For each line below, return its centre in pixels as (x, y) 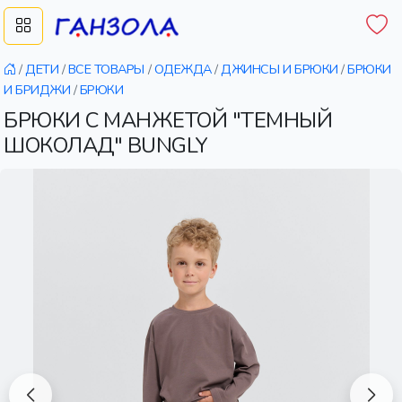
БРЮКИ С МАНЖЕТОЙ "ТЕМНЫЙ (168, 120)
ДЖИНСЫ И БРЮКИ (280, 69)
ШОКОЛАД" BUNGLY (106, 145)
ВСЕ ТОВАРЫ (106, 69)
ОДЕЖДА (183, 69)
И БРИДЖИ (37, 90)
